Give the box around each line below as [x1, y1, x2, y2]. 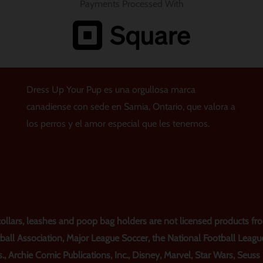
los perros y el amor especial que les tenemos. [26, 117, 210, 129]
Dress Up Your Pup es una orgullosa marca [26, 83, 195, 95]
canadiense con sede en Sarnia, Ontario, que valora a [26, 100, 235, 112]
